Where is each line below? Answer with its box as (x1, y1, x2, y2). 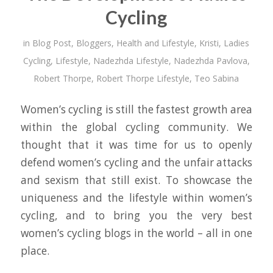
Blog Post (32, 37, 72, 49)
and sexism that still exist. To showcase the (20, 173, 253, 188)
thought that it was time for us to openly (20, 138, 253, 152)
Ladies (224, 37, 250, 49)
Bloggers (76, 37, 112, 49)
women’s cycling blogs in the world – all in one (20, 226, 253, 241)
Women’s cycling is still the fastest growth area (20, 102, 253, 117)
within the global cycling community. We (20, 120, 253, 135)
